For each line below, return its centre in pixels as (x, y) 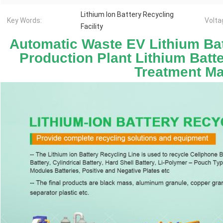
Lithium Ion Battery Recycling (127, 15)
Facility (92, 27)
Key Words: (24, 21)
